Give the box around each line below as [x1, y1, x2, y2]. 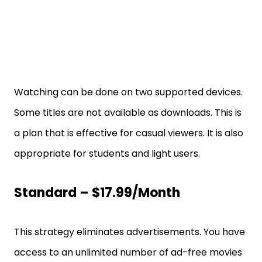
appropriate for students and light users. [14, 146, 200, 160]
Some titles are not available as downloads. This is [14, 105, 242, 119]
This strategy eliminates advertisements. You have [14, 225, 245, 239]
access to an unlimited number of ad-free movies [14, 245, 242, 259]
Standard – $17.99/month [14, 183, 180, 202]
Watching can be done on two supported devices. [14, 85, 243, 99]
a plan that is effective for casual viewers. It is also [14, 126, 243, 140]
